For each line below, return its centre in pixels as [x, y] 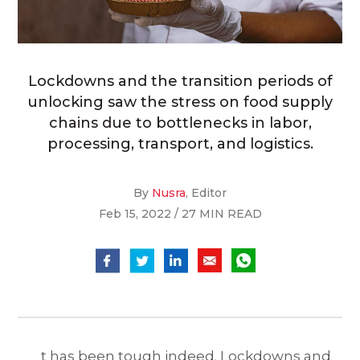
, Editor [206, 193]
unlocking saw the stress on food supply [180, 102]
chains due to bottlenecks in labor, [180, 123]
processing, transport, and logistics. [180, 144]
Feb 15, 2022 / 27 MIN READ [180, 214]
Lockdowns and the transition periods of [180, 82]
